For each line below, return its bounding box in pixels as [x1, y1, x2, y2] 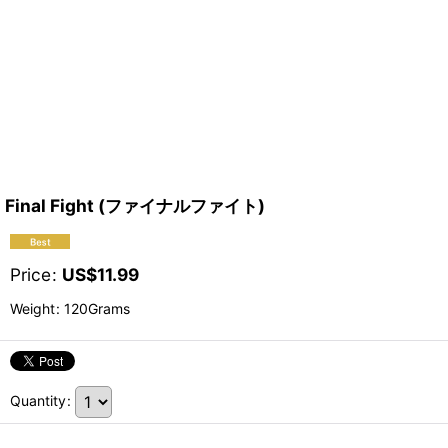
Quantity [10, 392, 66, 410]
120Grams [60, 300, 130, 318]
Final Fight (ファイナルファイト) [5, 195, 265, 217]
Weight [10, 300, 55, 318]
